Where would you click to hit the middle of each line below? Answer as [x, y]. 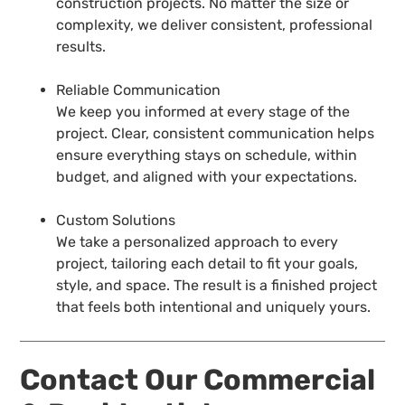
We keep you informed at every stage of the [203, 111]
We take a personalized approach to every [198, 241]
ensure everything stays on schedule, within [207, 155]
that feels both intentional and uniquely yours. [214, 306]
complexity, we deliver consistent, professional [215, 24]
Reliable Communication [139, 89]
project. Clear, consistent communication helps [216, 133]
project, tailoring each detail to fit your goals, [207, 263]
